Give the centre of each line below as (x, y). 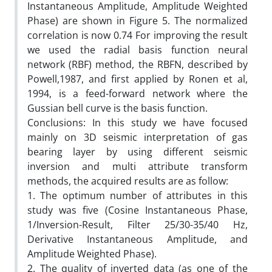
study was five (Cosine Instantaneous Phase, (138, 210)
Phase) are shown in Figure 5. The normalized (138, 20)
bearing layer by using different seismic (138, 151)
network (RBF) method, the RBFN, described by (138, 64)
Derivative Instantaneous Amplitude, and (138, 239)
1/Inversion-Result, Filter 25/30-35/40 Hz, (138, 224)
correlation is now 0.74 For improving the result (138, 35)
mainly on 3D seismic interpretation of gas (138, 137)
